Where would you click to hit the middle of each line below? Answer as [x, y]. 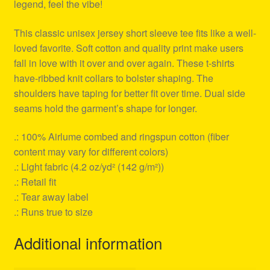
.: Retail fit [35, 182]
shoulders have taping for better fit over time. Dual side [129, 93]
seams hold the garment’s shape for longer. [105, 108]
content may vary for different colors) [91, 152]
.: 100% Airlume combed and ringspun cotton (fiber [121, 137]
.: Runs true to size [53, 212]
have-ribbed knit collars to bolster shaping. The [113, 78]
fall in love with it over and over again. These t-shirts [124, 63]
